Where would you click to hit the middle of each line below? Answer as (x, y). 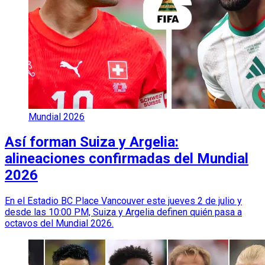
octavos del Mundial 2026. (59, 224)
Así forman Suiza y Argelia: (92, 142)
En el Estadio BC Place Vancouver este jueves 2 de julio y (123, 201)
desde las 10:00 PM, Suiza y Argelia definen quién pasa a (123, 212)
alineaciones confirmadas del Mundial (127, 159)
